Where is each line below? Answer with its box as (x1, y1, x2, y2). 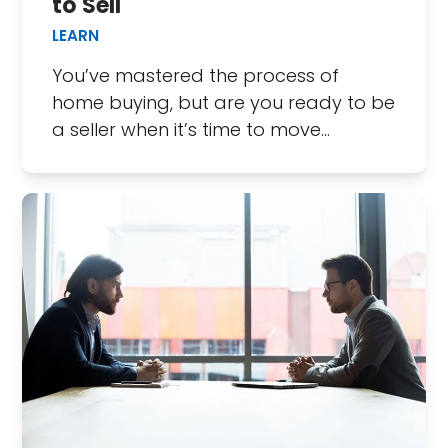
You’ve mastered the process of (52, 62, 340, 88)
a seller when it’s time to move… (52, 116, 331, 142)
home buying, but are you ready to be (52, 89, 396, 115)
